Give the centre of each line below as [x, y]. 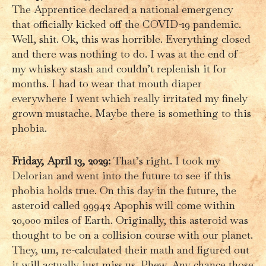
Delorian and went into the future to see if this [121, 175]
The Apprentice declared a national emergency [123, 9]
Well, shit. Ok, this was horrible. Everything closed [131, 39]
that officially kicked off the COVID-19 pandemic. [126, 24]
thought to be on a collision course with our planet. [132, 235]
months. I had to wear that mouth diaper [107, 83]
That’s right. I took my [165, 160]
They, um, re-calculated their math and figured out [131, 249]
